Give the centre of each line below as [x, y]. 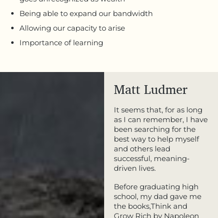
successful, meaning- [152, 158]
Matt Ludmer [150, 89]
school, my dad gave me [157, 196]
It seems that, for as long [158, 109]
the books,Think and [150, 206]
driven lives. [135, 168]
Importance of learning [61, 42]
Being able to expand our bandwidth [86, 13]
